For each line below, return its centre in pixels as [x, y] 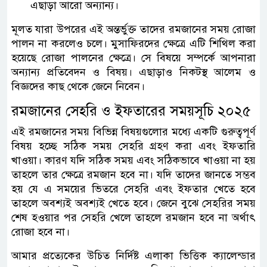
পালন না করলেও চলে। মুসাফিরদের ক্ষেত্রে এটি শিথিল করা [133, 43]
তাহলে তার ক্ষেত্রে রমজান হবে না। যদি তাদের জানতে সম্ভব [133, 174]
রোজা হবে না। [41, 232]
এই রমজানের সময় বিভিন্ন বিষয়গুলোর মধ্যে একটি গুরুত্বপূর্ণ [133, 131]
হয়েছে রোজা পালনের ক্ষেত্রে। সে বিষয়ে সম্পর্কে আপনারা [133, 58]
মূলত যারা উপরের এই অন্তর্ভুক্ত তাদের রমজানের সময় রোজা [133, 29]
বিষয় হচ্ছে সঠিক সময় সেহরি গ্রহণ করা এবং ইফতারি [133, 146]
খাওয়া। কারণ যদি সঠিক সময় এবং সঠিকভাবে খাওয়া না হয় [133, 160]
